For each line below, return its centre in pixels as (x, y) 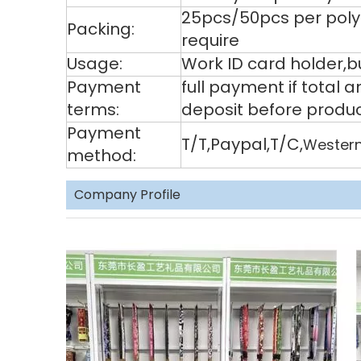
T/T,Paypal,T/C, (242, 144)
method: (102, 156)
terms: (93, 110)
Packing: (101, 29)
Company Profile (127, 195)
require (210, 40)
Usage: (95, 64)
